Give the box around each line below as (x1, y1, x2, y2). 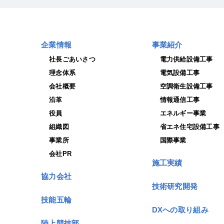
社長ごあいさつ (49, 55, 95, 63)
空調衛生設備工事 (159, 82, 213, 90)
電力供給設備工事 (159, 55, 213, 63)
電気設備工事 (159, 69, 200, 77)
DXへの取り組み (151, 205, 208, 214)
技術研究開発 (151, 182, 198, 191)
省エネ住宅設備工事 (159, 123, 219, 131)
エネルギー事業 (159, 109, 206, 117)
